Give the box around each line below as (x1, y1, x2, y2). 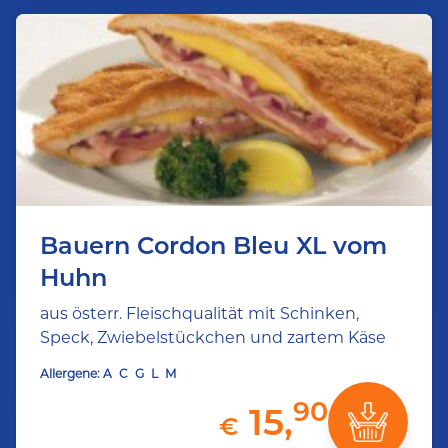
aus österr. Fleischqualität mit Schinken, (40, 304, 359, 323)
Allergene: (40, 366, 100, 381)
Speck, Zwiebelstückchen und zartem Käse (40, 328, 386, 347)
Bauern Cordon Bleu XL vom (40, 231, 387, 260)
